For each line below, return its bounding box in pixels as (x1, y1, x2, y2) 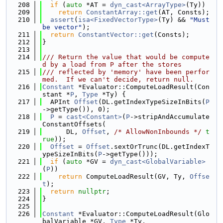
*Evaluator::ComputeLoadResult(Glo (74, 210, 210, 218)
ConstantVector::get (78, 31, 154, 38)
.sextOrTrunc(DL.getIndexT (110, 143, 210, 150)
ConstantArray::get (86, 8, 158, 16)
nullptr (78, 188, 106, 195)
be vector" (42, 23, 82, 31)
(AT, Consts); (158, 8, 210, 16)
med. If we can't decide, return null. (42, 76, 194, 83)
